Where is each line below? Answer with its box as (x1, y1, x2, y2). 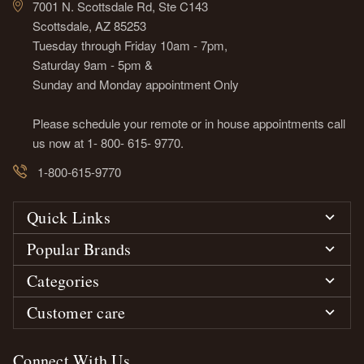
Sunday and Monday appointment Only (32, 75, 240, 93)
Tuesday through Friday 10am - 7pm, (32, 36, 228, 54)
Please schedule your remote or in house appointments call (32, 114, 346, 132)
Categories (27, 269, 100, 292)
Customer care (27, 301, 126, 323)
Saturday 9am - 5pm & (32, 55, 154, 73)
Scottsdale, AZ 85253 (32, 16, 147, 34)
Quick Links (27, 206, 110, 228)
